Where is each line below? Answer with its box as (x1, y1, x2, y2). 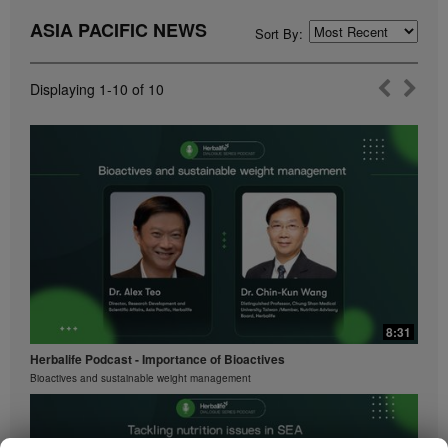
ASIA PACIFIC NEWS (30, 16, 207, 43)
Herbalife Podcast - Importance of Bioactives (30, 350, 285, 369)
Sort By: (255, 23, 303, 43)
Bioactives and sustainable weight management (30, 371, 251, 386)
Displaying (30, 78, 99, 99)
